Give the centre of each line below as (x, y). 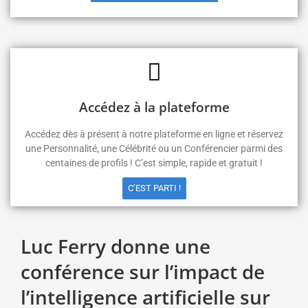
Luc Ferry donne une (115, 246)
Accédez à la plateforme (154, 107)
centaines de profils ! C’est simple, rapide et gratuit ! (154, 163)
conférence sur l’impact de (143, 272)
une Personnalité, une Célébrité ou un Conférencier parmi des (154, 148)
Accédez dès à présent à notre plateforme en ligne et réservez (154, 134)
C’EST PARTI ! (154, 188)
